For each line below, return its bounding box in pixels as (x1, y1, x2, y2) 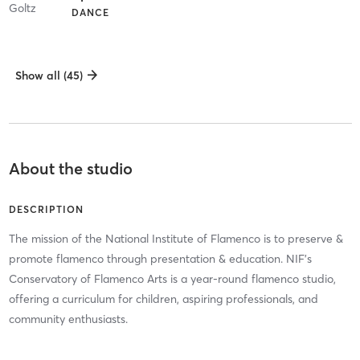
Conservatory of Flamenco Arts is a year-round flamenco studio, (8, 271, 336, 286)
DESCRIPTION (8, 202, 84, 215)
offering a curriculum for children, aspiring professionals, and (8, 291, 318, 306)
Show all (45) (14, 67, 83, 83)
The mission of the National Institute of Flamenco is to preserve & (8, 231, 343, 246)
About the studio (8, 157, 133, 178)
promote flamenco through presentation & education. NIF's (8, 251, 312, 266)
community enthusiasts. (8, 311, 128, 326)
